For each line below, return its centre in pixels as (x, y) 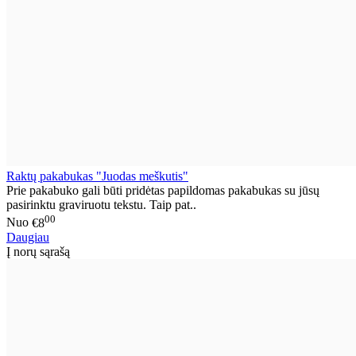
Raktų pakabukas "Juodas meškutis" (97, 176)
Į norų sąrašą (38, 251)
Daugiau (28, 237)
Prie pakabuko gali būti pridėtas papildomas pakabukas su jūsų (163, 191)
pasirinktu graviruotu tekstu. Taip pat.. (101, 205)
